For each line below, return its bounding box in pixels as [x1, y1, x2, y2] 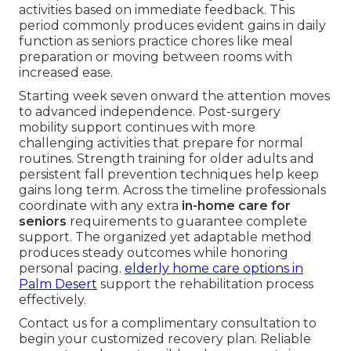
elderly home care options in [125, 261, 303, 277]
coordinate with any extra [19, 198, 182, 214]
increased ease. [19, 65, 113, 81]
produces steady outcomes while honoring [19, 245, 288, 261]
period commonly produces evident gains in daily [19, 18, 326, 34]
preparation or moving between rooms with [19, 49, 292, 65]
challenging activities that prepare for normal [19, 136, 303, 151]
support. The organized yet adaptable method [19, 230, 312, 245]
